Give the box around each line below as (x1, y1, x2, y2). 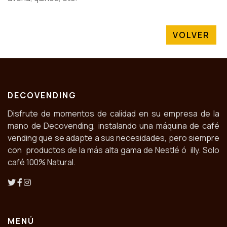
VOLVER (172, 29, 210, 41)
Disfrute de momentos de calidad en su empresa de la (8, 107, 219, 119)
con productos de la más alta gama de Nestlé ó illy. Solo (8, 144, 219, 156)
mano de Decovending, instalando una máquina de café (8, 120, 219, 131)
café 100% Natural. (8, 156, 75, 168)
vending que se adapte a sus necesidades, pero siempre (8, 132, 219, 143)
